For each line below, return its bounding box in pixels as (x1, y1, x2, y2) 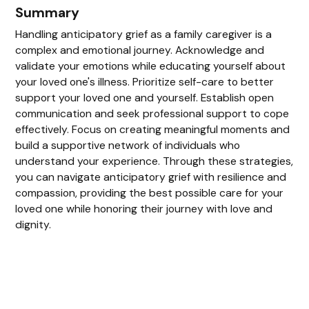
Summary (15, 3, 80, 21)
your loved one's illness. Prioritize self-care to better (15, 74, 275, 89)
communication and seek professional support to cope (15, 106, 290, 121)
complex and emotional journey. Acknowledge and (15, 42, 265, 57)
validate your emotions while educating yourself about (15, 58, 286, 73)
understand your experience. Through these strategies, (15, 153, 294, 168)
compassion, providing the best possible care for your (15, 185, 284, 200)
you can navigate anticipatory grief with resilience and (15, 169, 287, 184)
